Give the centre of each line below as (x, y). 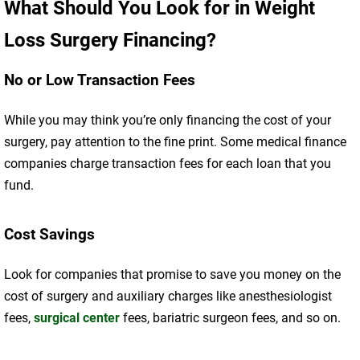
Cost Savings (49, 235)
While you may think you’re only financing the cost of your (168, 121)
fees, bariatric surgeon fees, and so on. (230, 318)
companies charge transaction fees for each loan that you (168, 164)
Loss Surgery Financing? (110, 41)
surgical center (77, 318)
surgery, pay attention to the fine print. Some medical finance (175, 142)
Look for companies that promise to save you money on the (172, 275)
